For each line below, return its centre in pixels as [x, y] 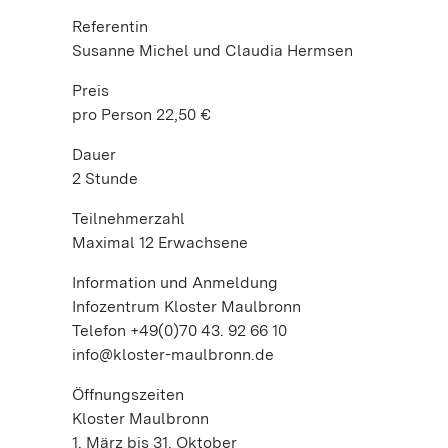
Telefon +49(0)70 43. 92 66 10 [179, 330]
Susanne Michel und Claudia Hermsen [212, 50]
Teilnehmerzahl [130, 218]
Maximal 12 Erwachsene [160, 242]
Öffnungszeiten [128, 394]
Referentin [110, 26]
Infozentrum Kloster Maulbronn [186, 306]
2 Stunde [105, 178]
